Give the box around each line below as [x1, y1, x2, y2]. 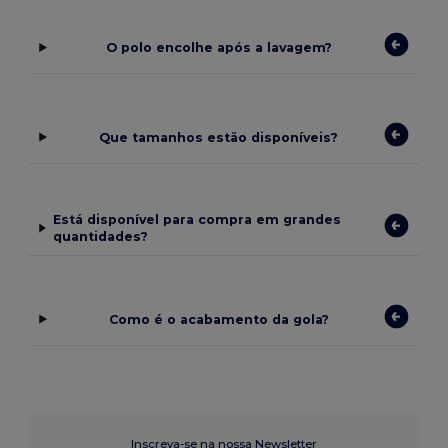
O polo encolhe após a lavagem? [105, 40, 332, 56]
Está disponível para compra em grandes [52, 212, 341, 228]
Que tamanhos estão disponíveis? [99, 129, 339, 145]
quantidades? [52, 229, 148, 245]
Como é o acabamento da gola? [108, 311, 329, 327]
